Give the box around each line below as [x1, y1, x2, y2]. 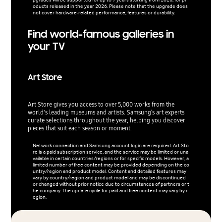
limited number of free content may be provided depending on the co [32, 162, 189, 168]
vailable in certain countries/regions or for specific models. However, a [32, 155, 189, 162]
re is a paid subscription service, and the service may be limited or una [32, 149, 188, 156]
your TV [27, 40, 65, 54]
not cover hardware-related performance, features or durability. [32, 9, 175, 16]
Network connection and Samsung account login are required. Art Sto [32, 142, 189, 149]
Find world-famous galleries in [27, 28, 174, 41]
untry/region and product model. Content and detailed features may [32, 168, 186, 175]
